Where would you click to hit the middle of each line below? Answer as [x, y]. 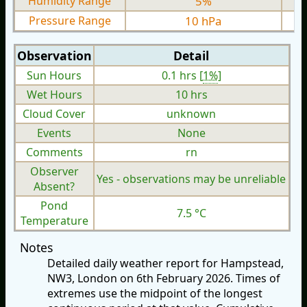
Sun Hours [54, 76]
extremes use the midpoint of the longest [155, 294]
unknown [192, 114]
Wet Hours [54, 95]
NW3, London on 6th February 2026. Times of [163, 279]
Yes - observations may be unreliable [192, 179]
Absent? [54, 187]
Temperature [54, 221]
